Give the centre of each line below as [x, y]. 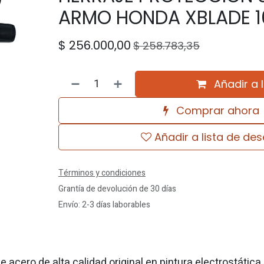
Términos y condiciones [102, 173]
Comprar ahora [217, 110]
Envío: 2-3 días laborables [104, 205]
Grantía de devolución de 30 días [117, 189]
